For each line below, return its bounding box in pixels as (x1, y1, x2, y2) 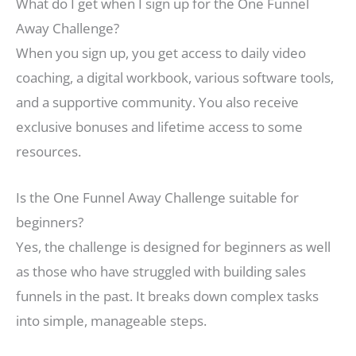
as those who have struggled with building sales (16, 262, 306, 281)
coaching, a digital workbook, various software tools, (16, 68, 334, 87)
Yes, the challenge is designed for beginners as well (16, 238, 331, 257)
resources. (16, 142, 81, 161)
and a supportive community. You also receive (16, 93, 299, 112)
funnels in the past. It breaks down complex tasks (16, 287, 319, 306)
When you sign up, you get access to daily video (16, 44, 306, 63)
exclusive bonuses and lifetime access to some (16, 118, 303, 137)
